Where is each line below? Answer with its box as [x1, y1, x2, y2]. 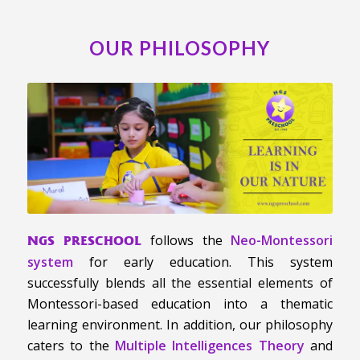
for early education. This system [72, 253, 333, 272]
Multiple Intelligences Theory [115, 337, 305, 355]
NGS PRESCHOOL [27, 232, 142, 250]
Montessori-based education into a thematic [27, 295, 333, 313]
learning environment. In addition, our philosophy [27, 316, 333, 334]
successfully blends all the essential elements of [27, 274, 333, 292]
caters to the [27, 337, 115, 355]
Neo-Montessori [231, 231, 333, 250]
